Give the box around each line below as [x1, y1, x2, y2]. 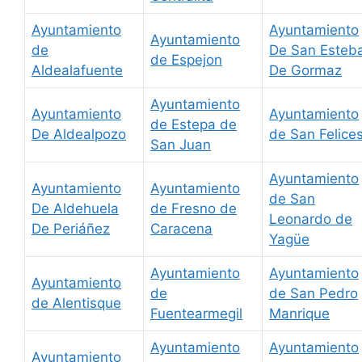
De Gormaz [269, 62, 342, 79]
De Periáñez [32, 221, 110, 238]
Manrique [269, 305, 330, 322]
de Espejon [150, 52, 222, 69]
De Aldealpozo [32, 126, 126, 143]
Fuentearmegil [150, 305, 242, 322]
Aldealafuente [32, 62, 123, 79]
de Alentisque [32, 295, 121, 312]
